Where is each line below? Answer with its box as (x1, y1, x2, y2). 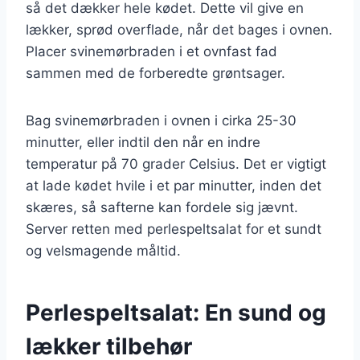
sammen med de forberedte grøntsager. (26, 64, 285, 81)
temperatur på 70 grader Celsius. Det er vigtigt (26, 155, 326, 172)
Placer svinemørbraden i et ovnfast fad (26, 43, 277, 59)
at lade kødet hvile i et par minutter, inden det (26, 177, 321, 194)
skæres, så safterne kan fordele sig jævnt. (26, 198, 298, 215)
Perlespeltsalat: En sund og (26, 298, 326, 326)
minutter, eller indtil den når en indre (26, 133, 260, 150)
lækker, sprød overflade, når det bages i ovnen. (26, 21, 333, 38)
